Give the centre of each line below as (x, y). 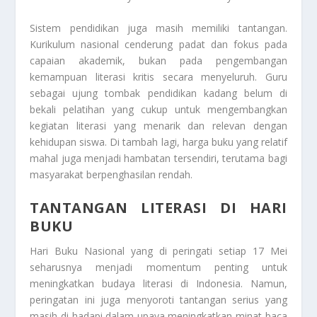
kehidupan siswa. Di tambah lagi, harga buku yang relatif (158, 142)
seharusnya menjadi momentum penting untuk (158, 267)
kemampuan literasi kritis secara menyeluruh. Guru (158, 77)
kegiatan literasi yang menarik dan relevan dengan (158, 126)
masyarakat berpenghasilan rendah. (111, 175)
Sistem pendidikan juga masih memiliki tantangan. (158, 28)
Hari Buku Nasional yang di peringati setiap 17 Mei (158, 250)
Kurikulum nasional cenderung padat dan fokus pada (158, 45)
